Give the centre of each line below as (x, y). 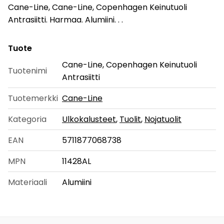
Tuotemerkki (33, 98)
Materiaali (27, 182)
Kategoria (27, 119)
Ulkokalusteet (89, 119)
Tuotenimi (27, 70)
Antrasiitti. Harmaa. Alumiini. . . (65, 19)
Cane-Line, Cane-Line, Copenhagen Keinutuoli (97, 7)
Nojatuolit (163, 119)
